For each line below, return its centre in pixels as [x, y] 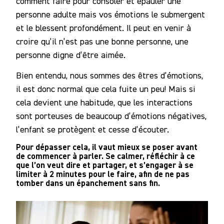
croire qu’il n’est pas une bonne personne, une [102, 41]
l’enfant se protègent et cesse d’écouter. [92, 129]
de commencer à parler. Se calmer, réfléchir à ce [105, 156]
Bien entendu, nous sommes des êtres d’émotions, [109, 75]
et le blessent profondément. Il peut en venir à [103, 28]
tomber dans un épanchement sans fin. [88, 183]
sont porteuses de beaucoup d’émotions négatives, [111, 115]
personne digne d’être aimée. [71, 55]
